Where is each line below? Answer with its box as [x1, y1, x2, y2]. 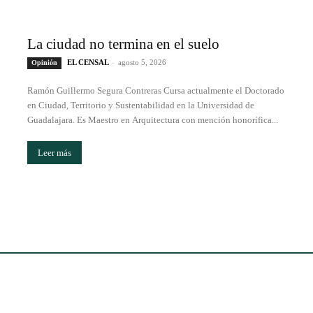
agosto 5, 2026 [117, 57, 166, 66]
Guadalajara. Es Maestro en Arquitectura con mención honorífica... [27, 114, 278, 125]
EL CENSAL [66, 57, 108, 66]
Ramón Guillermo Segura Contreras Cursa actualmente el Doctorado [27, 85, 284, 96]
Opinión [31, 58, 57, 66]
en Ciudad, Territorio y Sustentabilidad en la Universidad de [27, 99, 254, 110]
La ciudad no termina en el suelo [27, 35, 219, 52]
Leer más [37, 147, 71, 158]
